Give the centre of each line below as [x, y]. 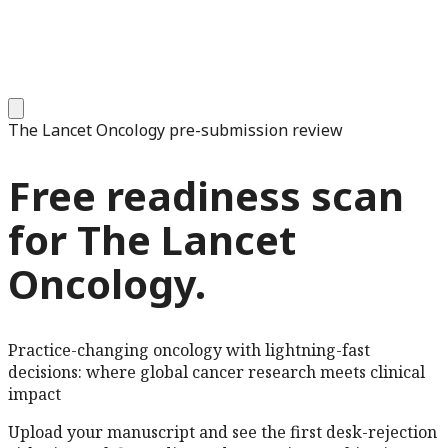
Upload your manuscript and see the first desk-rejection [222, 432]
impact [34, 394]
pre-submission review [254, 130]
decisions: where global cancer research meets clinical [216, 372]
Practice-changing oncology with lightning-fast [189, 350]
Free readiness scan [206, 196]
